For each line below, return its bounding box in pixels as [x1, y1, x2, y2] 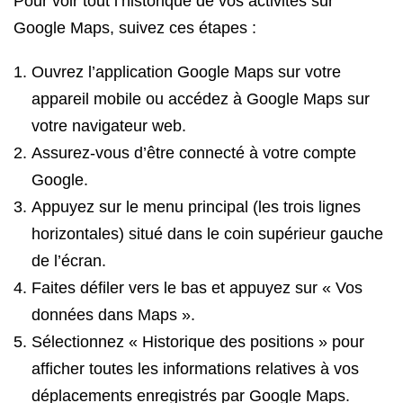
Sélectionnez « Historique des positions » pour [31, 333, 364, 351]
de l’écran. [31, 252, 106, 270]
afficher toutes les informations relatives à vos [31, 360, 359, 378]
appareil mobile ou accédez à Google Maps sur [31, 90, 370, 108]
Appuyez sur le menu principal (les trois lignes [31, 198, 361, 216]
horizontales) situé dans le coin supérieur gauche [31, 225, 383, 243]
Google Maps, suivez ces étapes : [13, 19, 256, 37]
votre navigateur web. [31, 117, 186, 135]
